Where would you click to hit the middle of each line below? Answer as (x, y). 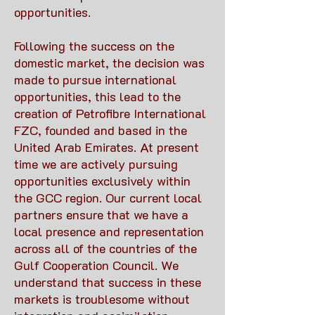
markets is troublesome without (102, 299)
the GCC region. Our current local (108, 198)
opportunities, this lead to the (97, 96)
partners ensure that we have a (101, 214)
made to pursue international (95, 79)
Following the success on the (94, 46)
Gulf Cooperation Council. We (96, 265)
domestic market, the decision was (109, 63)
